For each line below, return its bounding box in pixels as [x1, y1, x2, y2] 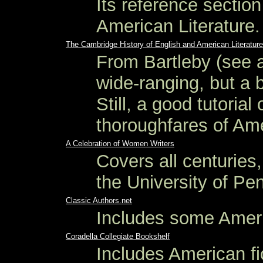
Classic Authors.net [66, 196, 132, 205]
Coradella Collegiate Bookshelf [66, 232, 170, 241]
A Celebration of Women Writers [66, 139, 174, 148]
